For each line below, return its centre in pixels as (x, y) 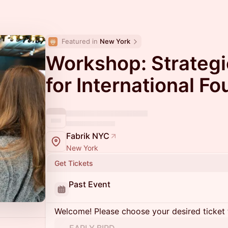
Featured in (81, 41)
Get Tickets (74, 163)
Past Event (90, 184)
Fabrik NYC (88, 136)
